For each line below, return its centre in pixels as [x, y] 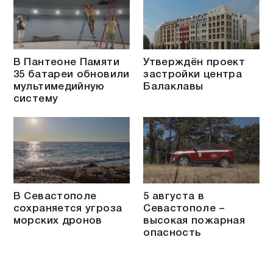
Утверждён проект [194, 62]
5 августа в [174, 197]
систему [36, 99]
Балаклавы [173, 87]
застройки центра [193, 74]
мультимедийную [59, 87]
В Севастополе [55, 197]
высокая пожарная [194, 221]
